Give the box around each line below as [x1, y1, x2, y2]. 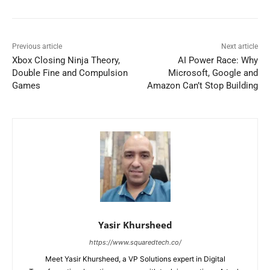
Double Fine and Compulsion [12, 67, 128, 79]
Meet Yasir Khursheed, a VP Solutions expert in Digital [45, 254, 225, 264]
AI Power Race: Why [177, 55, 258, 66]
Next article [221, 42, 258, 51]
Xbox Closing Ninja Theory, [12, 55, 120, 66]
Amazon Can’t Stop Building [146, 80, 258, 92]
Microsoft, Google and [168, 67, 258, 79]
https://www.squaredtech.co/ [89, 238, 181, 247]
